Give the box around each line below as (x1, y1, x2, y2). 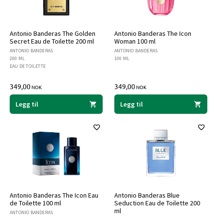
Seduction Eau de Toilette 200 (114, 199, 200, 207)
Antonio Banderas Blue (114, 191, 180, 200)
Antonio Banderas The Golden (10, 29, 95, 38)
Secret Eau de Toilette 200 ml (10, 37, 94, 46)
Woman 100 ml (114, 37, 155, 46)
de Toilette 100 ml (10, 199, 61, 207)
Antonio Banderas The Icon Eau (10, 191, 98, 200)
